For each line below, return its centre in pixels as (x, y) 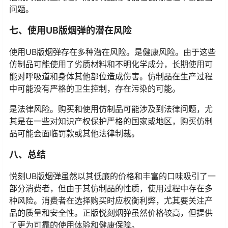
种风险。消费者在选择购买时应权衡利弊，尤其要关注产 (111, 201)
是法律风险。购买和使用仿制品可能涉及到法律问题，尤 (111, 109)
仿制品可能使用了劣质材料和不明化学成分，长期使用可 (111, 64)
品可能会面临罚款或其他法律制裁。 (74, 134)
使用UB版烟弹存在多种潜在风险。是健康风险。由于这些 (112, 52)
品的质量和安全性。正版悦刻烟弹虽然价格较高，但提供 (111, 213)
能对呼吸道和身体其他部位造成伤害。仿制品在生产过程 (111, 77)
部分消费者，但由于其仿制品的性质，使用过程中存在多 (111, 189)
